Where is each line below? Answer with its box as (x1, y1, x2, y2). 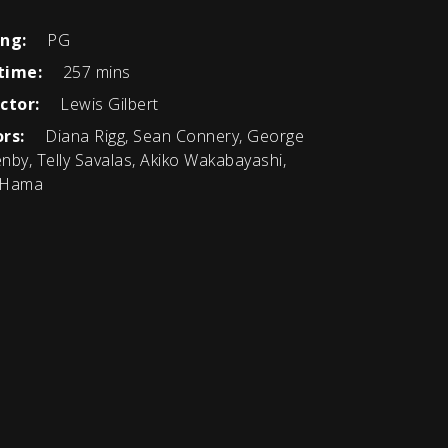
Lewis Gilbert (55, 93, 159, 115)
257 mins (58, 61, 131, 83)
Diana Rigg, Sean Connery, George (40, 125, 304, 147)
